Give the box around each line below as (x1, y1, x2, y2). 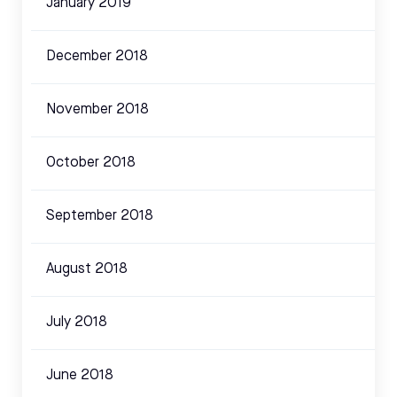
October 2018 (46, 156, 136, 171)
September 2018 (46, 209, 153, 224)
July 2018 (46, 315, 107, 331)
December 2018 (46, 50, 148, 65)
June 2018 (46, 369, 113, 384)
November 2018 (46, 103, 149, 118)
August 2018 (46, 262, 128, 277)
